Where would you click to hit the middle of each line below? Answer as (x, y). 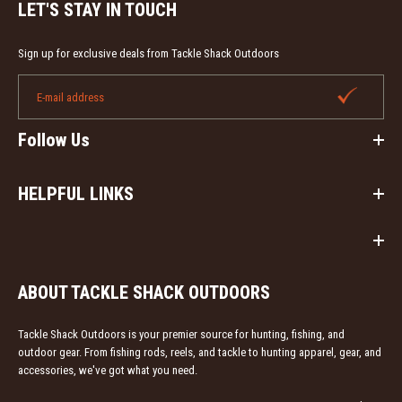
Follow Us (54, 140)
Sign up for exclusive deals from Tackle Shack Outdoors (149, 53)
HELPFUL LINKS (76, 193)
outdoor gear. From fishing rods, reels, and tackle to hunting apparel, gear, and (200, 352)
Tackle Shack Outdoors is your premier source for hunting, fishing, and (181, 334)
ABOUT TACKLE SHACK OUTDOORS (144, 292)
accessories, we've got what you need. (108, 370)
